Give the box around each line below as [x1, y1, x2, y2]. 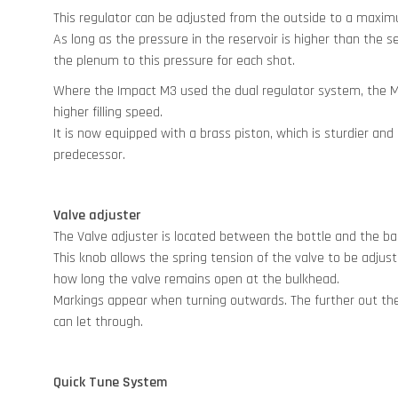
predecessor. [53, 145, 125, 164]
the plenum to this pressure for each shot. [53, 51, 295, 70]
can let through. [53, 312, 143, 331]
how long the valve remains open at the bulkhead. [53, 269, 339, 289]
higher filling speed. [53, 102, 163, 122]
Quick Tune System [53, 372, 167, 392]
